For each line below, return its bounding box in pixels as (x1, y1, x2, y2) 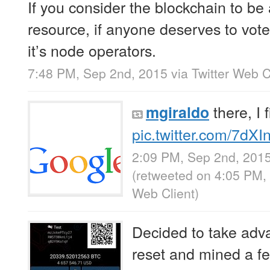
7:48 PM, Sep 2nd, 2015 (28, 64, 168, 83)
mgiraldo (146, 101, 209, 124)
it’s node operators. (28, 39, 156, 61)
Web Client (132, 184, 195, 202)
